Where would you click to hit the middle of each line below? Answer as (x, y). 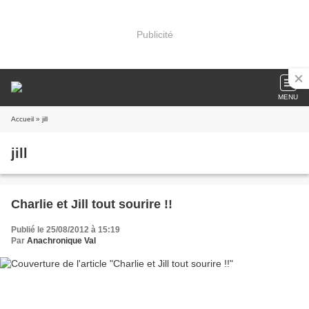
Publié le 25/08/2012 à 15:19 (66, 230)
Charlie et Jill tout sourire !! (92, 204)
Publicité (154, 34)
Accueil (22, 119)
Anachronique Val (61, 241)
